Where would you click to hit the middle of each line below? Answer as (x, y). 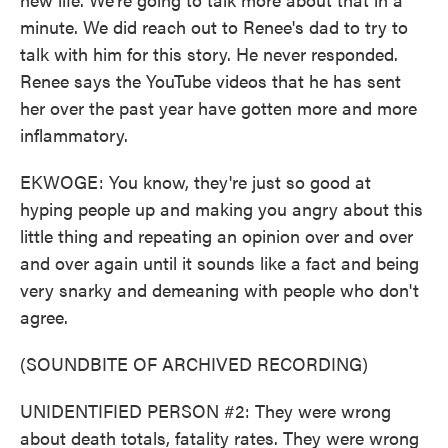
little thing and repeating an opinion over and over (216, 235)
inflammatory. (74, 134)
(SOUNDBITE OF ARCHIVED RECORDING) (194, 363)
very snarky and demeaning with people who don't (219, 289)
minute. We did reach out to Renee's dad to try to (214, 26)
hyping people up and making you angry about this (221, 208)
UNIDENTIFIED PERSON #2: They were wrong (205, 410)
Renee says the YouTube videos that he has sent (210, 80)
